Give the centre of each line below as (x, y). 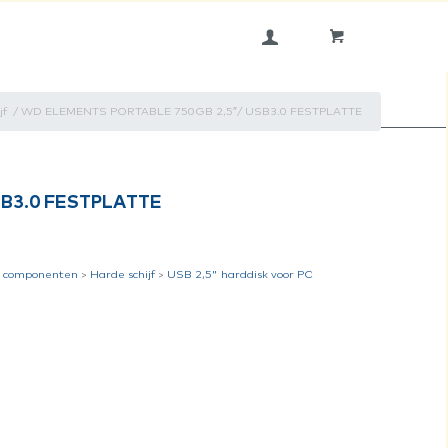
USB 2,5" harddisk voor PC (240, 274)
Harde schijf (123, 274)
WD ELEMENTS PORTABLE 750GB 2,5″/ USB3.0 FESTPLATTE (191, 111)
